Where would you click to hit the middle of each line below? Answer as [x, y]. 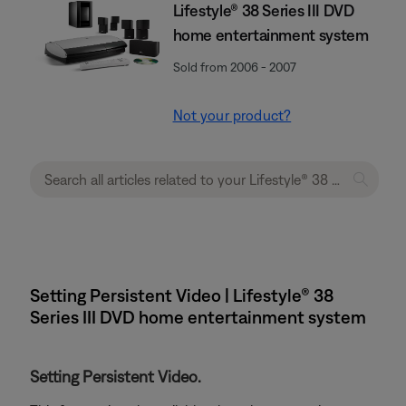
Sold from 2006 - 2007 [234, 67]
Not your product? [232, 115]
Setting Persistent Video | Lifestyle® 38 [182, 295]
